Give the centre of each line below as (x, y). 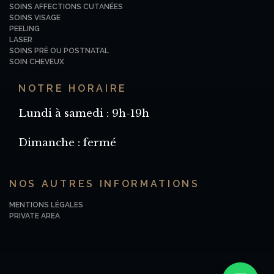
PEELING (24, 29)
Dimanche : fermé (67, 143)
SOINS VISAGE (35, 18)
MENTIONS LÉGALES (46, 205)
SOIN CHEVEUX (37, 62)
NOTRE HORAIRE (73, 89)
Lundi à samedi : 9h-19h (84, 114)
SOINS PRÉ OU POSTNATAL (59, 51)
